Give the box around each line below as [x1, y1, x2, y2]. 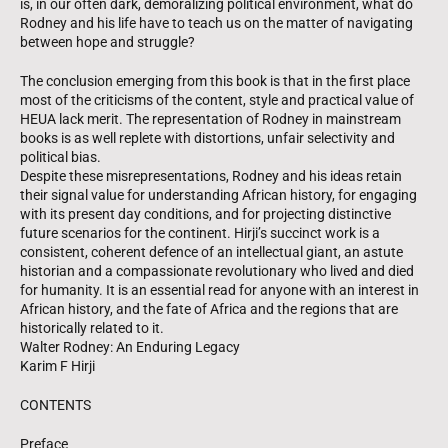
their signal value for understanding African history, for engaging [20, 186, 417, 203]
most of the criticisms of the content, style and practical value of [20, 91, 414, 108]
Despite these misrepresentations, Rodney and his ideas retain [20, 167, 402, 184]
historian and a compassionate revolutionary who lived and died [20, 262, 414, 279]
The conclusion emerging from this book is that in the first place [20, 72, 410, 89]
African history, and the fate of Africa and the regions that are [20, 300, 398, 317]
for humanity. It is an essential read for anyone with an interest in [20, 281, 419, 298]
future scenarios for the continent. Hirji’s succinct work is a [20, 224, 380, 241]
